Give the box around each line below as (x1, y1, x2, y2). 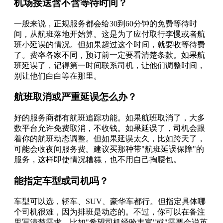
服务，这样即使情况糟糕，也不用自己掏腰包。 (14, 155, 181, 164)
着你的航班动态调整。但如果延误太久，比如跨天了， (14, 134, 205, 143)
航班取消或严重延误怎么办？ (14, 92, 137, 103)
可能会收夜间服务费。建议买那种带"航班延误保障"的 (14, 145, 204, 154)
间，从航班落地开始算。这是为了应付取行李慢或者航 (14, 29, 205, 38)
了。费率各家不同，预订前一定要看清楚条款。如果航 (14, 50, 205, 59)
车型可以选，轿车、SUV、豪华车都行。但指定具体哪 (14, 197, 206, 206)
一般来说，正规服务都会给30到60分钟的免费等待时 (14, 19, 197, 28)
